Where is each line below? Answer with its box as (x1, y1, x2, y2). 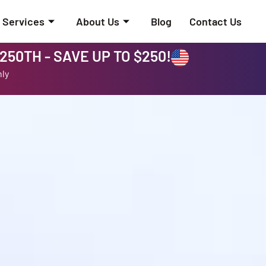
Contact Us (189, 14, 242, 28)
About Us (75, 14, 119, 28)
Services (2, 14, 45, 28)
